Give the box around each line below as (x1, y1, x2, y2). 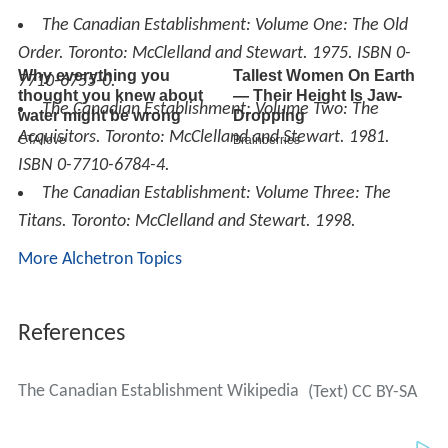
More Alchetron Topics (17, 250, 182, 270)
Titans (17, 212, 62, 232)
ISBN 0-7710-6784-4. (17, 156, 170, 176)
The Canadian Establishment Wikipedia (17, 382, 299, 402)
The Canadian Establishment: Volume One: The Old (41, 16, 408, 36)
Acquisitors (17, 128, 96, 148)
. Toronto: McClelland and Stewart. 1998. (61, 212, 356, 232)
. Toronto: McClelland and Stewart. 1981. (95, 128, 390, 148)
